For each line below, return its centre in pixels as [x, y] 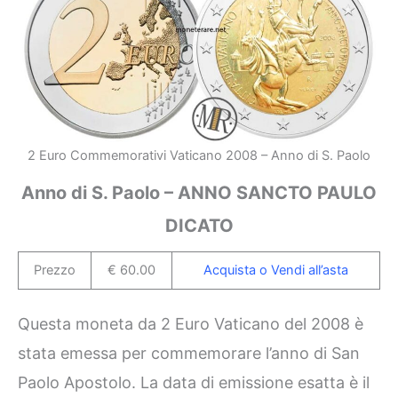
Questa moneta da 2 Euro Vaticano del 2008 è [191, 324]
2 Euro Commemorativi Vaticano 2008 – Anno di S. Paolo [199, 156]
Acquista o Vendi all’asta [276, 271]
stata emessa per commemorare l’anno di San [189, 354]
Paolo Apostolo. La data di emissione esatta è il [194, 383]
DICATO [199, 226]
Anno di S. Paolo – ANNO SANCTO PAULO [199, 193]
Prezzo [55, 271]
